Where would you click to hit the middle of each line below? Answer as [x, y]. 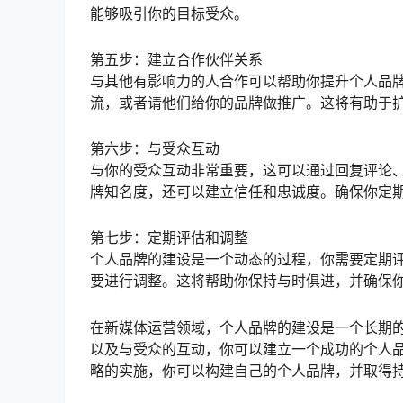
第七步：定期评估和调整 [169, 238]
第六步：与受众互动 [155, 149]
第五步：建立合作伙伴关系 [176, 60]
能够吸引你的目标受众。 [169, 13]
